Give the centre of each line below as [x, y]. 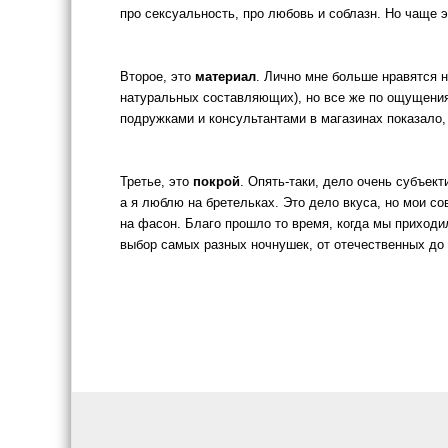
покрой [216, 181]
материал [225, 76]
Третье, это [156, 181]
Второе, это [157, 76]
